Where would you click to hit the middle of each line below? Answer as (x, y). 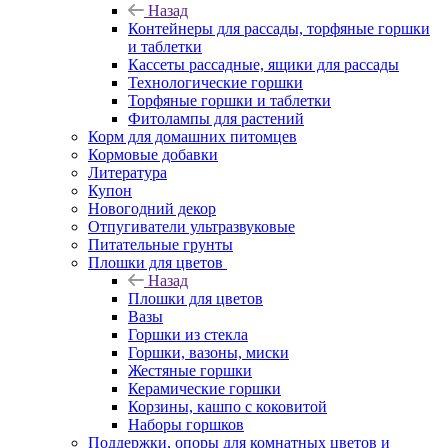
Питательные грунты (160, 244)
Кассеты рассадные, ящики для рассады (263, 64)
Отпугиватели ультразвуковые (191, 226)
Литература (127, 172)
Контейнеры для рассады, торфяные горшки (279, 28)
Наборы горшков (186, 424)
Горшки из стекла (188, 334)
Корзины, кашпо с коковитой (227, 406)
